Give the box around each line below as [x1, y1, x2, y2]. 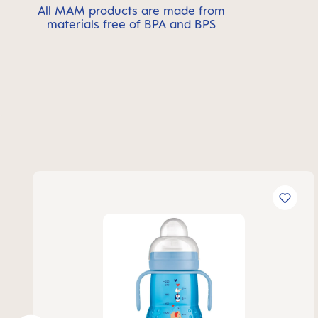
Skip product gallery [32, 172, 143, 187]
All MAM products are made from [37, 4, 225, 18]
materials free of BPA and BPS [46, 17, 216, 31]
